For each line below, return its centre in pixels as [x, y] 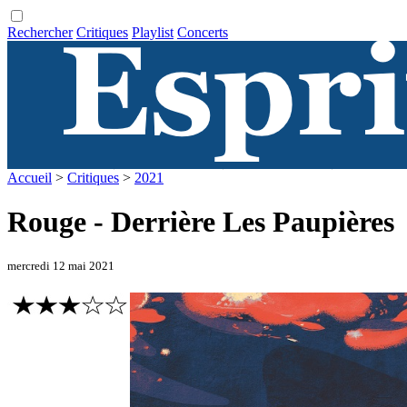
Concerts [203, 32]
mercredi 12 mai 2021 [61, 265]
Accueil [30, 178]
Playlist [153, 32]
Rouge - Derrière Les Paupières [201, 222]
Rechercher [40, 32]
